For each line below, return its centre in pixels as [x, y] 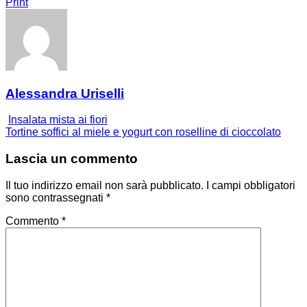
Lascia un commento [72, 159]
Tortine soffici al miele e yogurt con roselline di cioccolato [143, 132]
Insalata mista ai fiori [58, 120]
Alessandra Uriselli [65, 93]
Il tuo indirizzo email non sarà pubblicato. [105, 185]
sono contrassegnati [56, 197]
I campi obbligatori [251, 185]
